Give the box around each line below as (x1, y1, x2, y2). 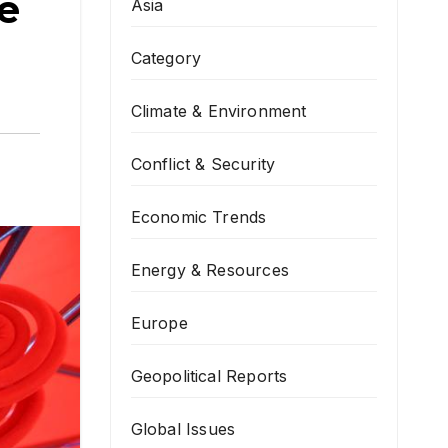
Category (130, 48, 202, 68)
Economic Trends (130, 207, 267, 227)
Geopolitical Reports (130, 366, 288, 386)
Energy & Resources (130, 260, 290, 280)
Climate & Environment (130, 101, 307, 121)
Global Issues (130, 419, 236, 439)
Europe (130, 313, 188, 333)
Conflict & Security (130, 154, 276, 174)
